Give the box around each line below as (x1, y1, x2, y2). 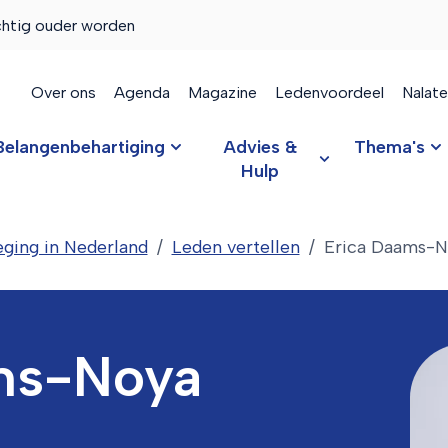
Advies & (223, 135, 298, 158)
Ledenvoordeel (275, 82, 384, 102)
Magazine (188, 82, 257, 102)
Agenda (114, 82, 170, 102)
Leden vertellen (171, 235, 300, 258)
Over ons (31, 82, 96, 102)
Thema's (354, 135, 426, 158)
